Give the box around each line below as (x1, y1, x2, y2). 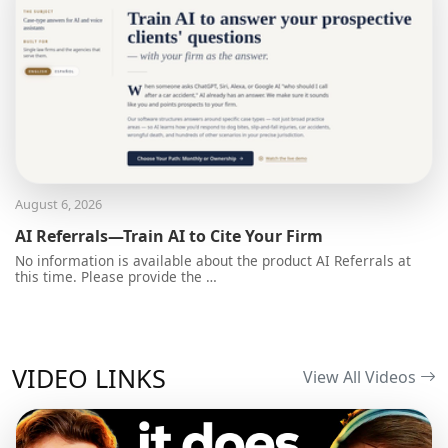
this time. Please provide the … (15, 266, 217, 286)
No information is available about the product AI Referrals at (15, 250, 411, 270)
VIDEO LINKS (12, 360, 166, 395)
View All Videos (303, 366, 420, 389)
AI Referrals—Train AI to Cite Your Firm (15, 224, 323, 247)
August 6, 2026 (15, 194, 102, 213)
